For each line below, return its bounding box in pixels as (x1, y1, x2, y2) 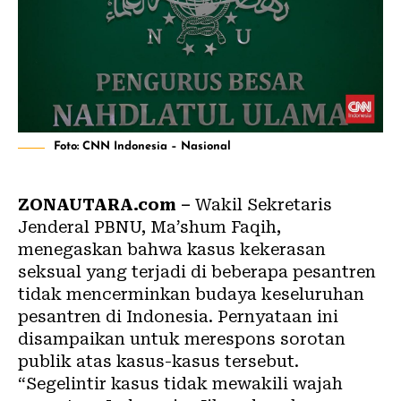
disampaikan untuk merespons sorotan (18, 328, 346, 348)
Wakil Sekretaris (191, 194, 332, 214)
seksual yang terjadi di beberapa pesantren (18, 261, 376, 281)
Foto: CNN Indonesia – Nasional (54, 140, 231, 152)
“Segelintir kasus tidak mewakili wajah (18, 373, 343, 393)
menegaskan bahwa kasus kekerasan (18, 239, 326, 259)
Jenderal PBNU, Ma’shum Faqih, (18, 217, 281, 236)
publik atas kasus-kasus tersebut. (18, 351, 299, 371)
